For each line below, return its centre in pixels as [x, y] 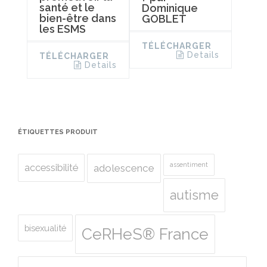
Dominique [170, 8]
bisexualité [45, 228]
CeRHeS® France [145, 234]
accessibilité [51, 167]
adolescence [124, 168]
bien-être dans [78, 18]
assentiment [189, 164]
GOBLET [164, 18]
